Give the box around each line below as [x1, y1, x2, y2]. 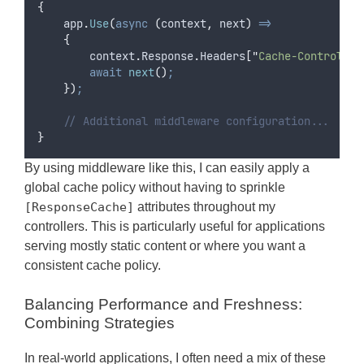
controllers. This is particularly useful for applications [24, 219, 325, 233]
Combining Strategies [24, 314, 175, 331]
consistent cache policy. [24, 258, 161, 272]
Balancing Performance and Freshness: [24, 295, 302, 313]
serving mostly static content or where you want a [24, 238, 305, 253]
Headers [200, 48, 245, 63]
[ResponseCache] [24, 199, 134, 214]
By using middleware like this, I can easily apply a [24, 160, 310, 175]
